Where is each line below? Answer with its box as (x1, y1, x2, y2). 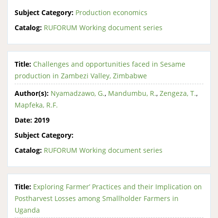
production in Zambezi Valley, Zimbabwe (15, 71, 147, 80)
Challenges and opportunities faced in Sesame (33, 59, 185, 69)
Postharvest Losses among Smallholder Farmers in (15, 193, 179, 203)
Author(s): (15, 88, 49, 98)
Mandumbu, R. (108, 88, 156, 98)
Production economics (75, 8, 147, 17)
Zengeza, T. (160, 88, 196, 98)
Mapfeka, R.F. (15, 100, 58, 109)
